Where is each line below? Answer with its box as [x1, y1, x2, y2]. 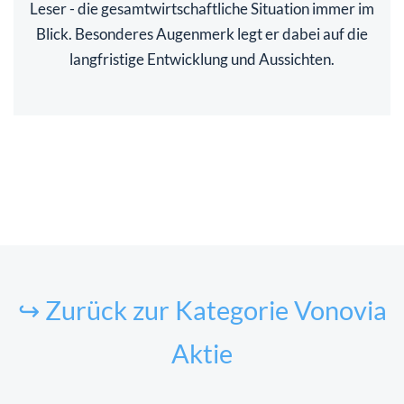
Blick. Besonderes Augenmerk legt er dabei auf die [36, 24, 368, 44]
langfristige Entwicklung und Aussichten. [69, 50, 335, 69]
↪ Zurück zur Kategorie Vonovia [17, 295, 387, 326]
